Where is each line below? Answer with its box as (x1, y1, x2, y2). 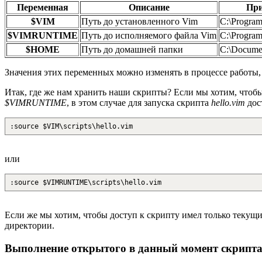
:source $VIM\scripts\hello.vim (10, 122, 133, 130)
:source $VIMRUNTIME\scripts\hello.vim (10, 178, 161, 187)
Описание (128, 2, 170, 12)
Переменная (17, 2, 68, 12)
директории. (5, 220, 54, 230)
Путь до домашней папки (81, 44, 183, 54)
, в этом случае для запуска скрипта (67, 97, 211, 108)
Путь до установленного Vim (81, 16, 198, 26)
